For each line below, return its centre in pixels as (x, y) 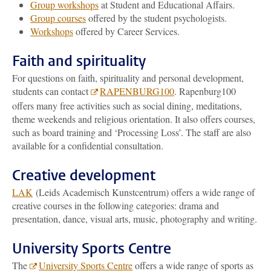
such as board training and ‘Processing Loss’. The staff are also (132, 132)
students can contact (51, 91)
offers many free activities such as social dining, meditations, (127, 106)
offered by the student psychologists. (158, 18)
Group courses (58, 18)
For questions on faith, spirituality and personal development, (128, 78)
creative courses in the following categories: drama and (116, 205)
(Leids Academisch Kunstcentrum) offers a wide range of (144, 192)
